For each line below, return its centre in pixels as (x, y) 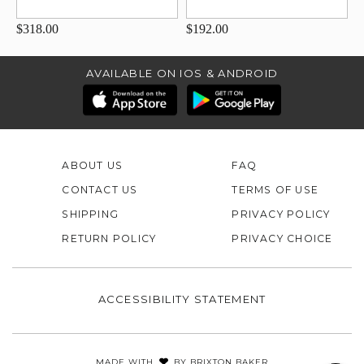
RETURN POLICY (109, 239)
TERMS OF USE (275, 190)
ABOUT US (93, 166)
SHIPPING (91, 214)
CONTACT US (100, 190)
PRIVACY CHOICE (282, 239)
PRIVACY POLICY (281, 214)
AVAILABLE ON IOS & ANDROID (182, 73)
